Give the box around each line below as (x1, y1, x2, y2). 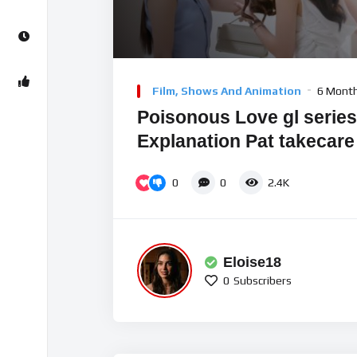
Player (112, 80, 144, 94)
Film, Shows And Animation (152, 84, 301, 98)
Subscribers (233, 273, 292, 287)
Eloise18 (223, 253, 281, 270)
